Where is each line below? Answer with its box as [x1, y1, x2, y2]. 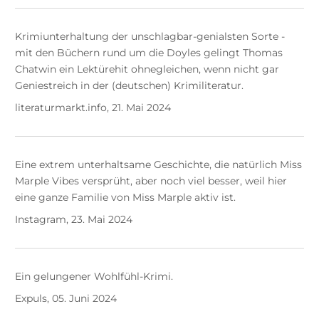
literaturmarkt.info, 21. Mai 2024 [14, 101, 171, 115]
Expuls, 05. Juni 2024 [14, 292, 117, 305]
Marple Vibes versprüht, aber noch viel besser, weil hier [14, 174, 287, 188]
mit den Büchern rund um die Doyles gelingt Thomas [14, 46, 283, 60]
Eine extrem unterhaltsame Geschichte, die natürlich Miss [14, 158, 302, 172]
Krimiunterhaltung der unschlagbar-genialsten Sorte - [14, 30, 285, 43]
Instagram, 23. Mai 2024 [14, 213, 132, 226]
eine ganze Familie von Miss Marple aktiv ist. [14, 191, 236, 204]
